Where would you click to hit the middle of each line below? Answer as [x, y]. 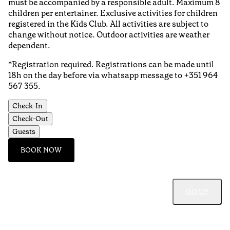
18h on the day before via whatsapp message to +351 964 [113, 75]
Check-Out [30, 119]
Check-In [28, 106]
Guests [24, 131]
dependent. [29, 45]
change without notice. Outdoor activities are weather [109, 34]
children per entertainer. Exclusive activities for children [113, 13]
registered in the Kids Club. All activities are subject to [108, 24]
